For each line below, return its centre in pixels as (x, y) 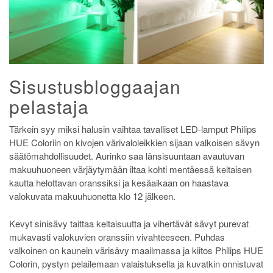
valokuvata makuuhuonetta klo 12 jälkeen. (92, 196)
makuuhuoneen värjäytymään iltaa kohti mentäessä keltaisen (130, 169)
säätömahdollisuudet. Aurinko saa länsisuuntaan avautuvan (127, 156)
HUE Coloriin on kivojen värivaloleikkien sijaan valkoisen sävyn (134, 143)
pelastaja (49, 107)
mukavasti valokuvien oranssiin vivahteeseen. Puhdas (117, 236)
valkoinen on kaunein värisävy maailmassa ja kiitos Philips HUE (136, 250)
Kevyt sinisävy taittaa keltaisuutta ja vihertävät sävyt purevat (129, 223)
